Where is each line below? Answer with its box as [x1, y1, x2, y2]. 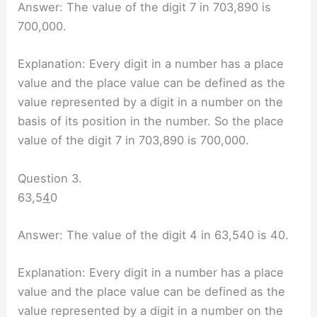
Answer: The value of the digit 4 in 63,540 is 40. [18, 227, 289, 242]
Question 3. [18, 171, 83, 185]
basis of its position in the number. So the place [18, 114, 284, 129]
